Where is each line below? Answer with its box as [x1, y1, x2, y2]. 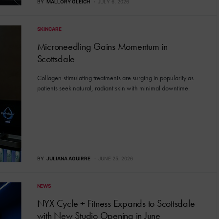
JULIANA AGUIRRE [46, 155, 90, 161]
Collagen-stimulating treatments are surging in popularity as [37, 73, 194, 82]
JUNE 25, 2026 [98, 155, 133, 161]
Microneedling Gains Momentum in [37, 40, 168, 53]
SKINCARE [37, 25, 62, 32]
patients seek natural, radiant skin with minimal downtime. [37, 83, 190, 92]
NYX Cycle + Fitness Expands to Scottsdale [37, 197, 195, 210]
